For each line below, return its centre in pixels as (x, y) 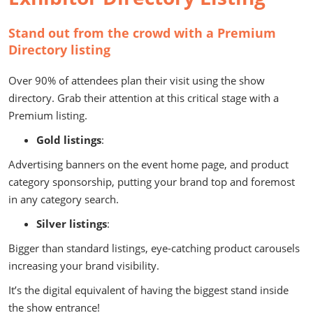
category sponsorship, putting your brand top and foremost (152, 181)
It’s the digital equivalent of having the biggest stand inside (148, 290)
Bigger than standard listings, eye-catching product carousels (154, 248)
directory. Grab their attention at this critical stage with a (144, 97)
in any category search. (64, 199)
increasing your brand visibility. (84, 265)
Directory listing (59, 49)
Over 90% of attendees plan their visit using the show (137, 80)
